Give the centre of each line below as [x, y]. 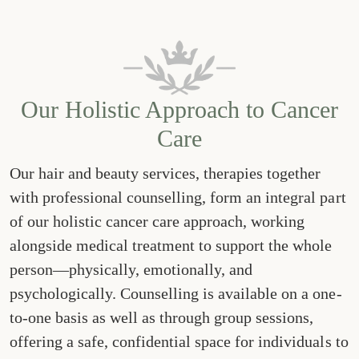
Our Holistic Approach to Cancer [179, 109]
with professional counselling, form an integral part [178, 197]
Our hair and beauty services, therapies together [165, 173]
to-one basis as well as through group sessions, [162, 317]
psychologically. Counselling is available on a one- [176, 293]
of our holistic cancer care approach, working [157, 221]
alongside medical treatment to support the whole [171, 245]
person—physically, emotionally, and [131, 269]
